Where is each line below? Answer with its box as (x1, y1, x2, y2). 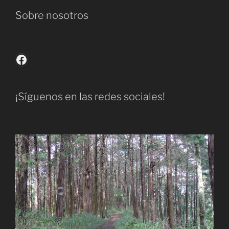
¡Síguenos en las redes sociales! (15, 90, 165, 103)
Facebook (15, 51, 70, 66)
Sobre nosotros (15, 9, 88, 22)
